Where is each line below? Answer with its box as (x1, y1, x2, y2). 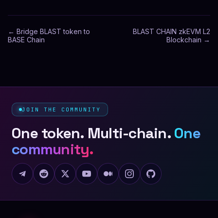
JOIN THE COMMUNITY (22, 106, 101, 113)
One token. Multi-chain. (12, 124, 174, 143)
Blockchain (166, 36, 201, 44)
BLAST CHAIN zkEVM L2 (133, 27, 210, 36)
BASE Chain (8, 36, 45, 44)
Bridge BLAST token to (17, 27, 90, 36)
